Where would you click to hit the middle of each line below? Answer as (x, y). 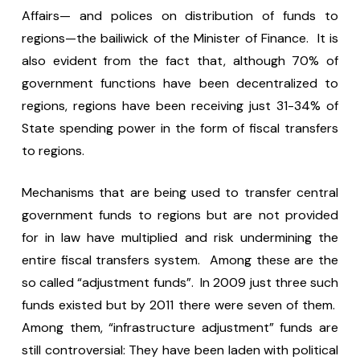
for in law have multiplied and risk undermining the (180, 237)
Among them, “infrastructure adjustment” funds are (180, 327)
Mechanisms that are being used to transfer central (180, 192)
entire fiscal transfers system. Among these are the (180, 260)
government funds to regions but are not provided (180, 215)
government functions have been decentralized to (180, 83)
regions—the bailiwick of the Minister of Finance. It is (180, 38)
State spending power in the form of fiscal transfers (180, 128)
